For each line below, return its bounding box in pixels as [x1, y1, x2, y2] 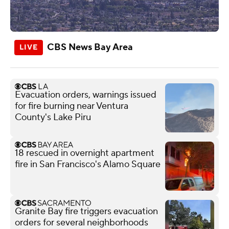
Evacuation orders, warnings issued [15, 88, 156, 101]
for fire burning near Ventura [15, 100, 128, 112]
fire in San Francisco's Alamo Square [15, 158, 161, 170]
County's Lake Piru [15, 111, 91, 123]
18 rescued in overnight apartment [15, 147, 154, 159]
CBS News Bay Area [47, 41, 133, 53]
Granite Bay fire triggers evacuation [15, 205, 158, 217]
